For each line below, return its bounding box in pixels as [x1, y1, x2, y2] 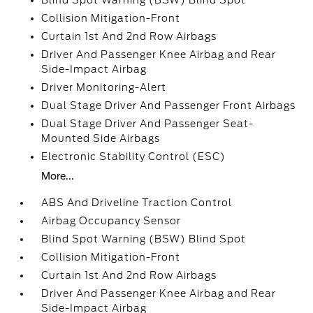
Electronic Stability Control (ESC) [41, 151, 226, 162]
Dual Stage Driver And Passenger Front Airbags [41, 100, 296, 111]
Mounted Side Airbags [41, 133, 161, 144]
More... [41, 170, 75, 182]
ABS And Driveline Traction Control [41, 197, 233, 208]
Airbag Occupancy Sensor [41, 215, 182, 226]
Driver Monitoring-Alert [41, 82, 167, 93]
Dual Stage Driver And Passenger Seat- [41, 118, 254, 129]
